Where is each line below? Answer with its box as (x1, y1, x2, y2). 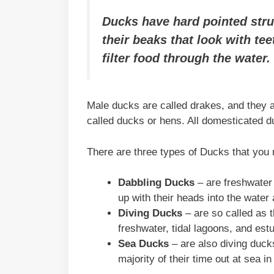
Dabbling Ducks (118, 177, 194, 189)
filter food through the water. (102, 51, 270, 65)
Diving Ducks (118, 207, 182, 220)
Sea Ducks (118, 238, 169, 250)
